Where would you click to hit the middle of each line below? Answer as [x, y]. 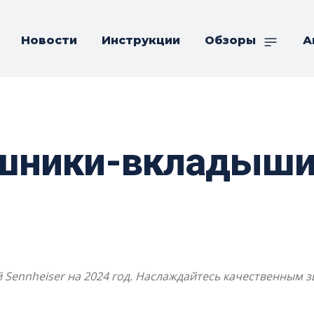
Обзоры [230, 40]
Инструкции [141, 40]
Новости [49, 40]
